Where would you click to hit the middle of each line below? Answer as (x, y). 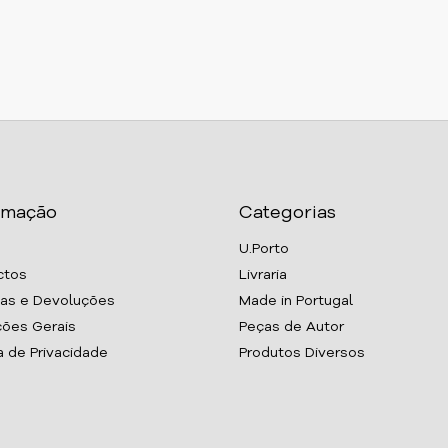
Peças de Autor (291, 327)
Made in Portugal (296, 301)
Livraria (263, 275)
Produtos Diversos (302, 353)
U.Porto (264, 249)
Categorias (287, 213)
